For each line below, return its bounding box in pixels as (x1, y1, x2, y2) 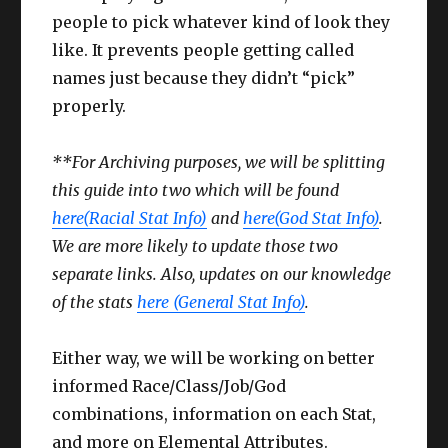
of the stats (52, 291, 138, 312)
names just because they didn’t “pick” (52, 67, 356, 88)
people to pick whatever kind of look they (52, 11, 391, 32)
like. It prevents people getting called (52, 39, 355, 60)
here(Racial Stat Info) (52, 207, 208, 228)
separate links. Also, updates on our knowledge (52, 263, 392, 284)
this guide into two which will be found (52, 179, 340, 200)
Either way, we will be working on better (52, 347, 376, 368)
